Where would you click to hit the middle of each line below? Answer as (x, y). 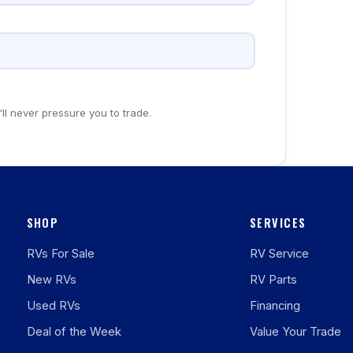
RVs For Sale (60, 254)
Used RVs (53, 306)
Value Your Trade (296, 332)
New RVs (51, 280)
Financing (275, 306)
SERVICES (278, 223)
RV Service (280, 254)
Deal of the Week (74, 332)
